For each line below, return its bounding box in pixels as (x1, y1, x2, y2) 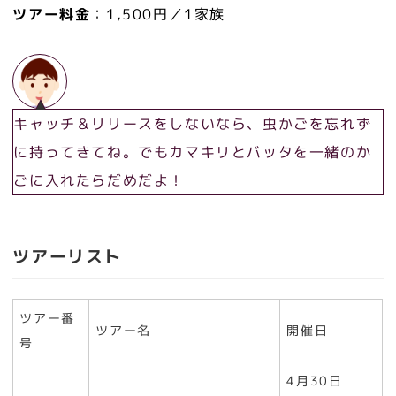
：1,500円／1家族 (90, 4, 225, 25)
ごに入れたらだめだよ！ (13, 170, 185, 190)
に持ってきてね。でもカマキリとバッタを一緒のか (13, 141, 372, 162)
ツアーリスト (12, 244, 122, 269)
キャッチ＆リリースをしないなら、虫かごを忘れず (13, 113, 372, 133)
